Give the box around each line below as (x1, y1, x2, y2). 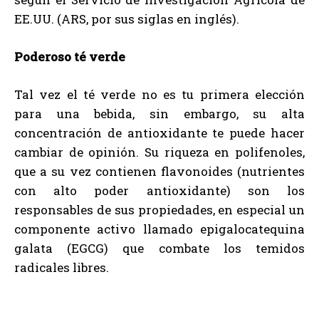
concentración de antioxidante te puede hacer (14, 125, 305, 142)
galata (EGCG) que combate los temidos (14, 240, 305, 257)
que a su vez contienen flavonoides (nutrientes (14, 163, 305, 180)
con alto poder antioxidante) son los (14, 182, 305, 199)
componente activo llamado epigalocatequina (14, 221, 305, 238)
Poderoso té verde (14, 48, 125, 66)
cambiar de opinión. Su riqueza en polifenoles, (14, 144, 305, 161)
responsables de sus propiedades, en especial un (14, 202, 305, 219)
